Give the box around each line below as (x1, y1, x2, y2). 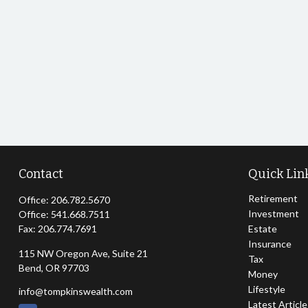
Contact (18, 166, 63, 181)
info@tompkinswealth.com (18, 285, 133, 297)
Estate (248, 223, 278, 234)
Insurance (248, 238, 292, 250)
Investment (248, 208, 300, 219)
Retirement (248, 192, 298, 204)
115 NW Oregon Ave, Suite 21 (18, 247, 148, 259)
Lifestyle (248, 283, 286, 295)
